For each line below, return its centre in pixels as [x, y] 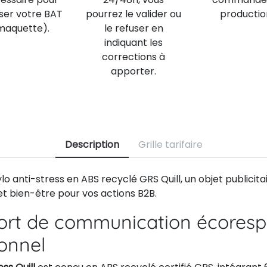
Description [92, 145]
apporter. [133, 71]
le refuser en [133, 28]
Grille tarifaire [170, 145]
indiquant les [133, 43]
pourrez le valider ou [133, 14]
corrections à [133, 57]
